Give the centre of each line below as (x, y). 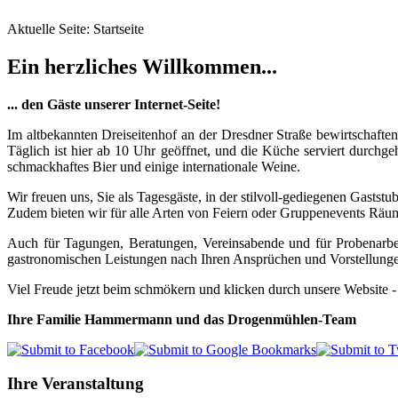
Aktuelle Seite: (50, 28)
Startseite (119, 28)
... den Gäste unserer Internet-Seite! (114, 104)
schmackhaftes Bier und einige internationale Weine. (154, 166)
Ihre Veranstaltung (76, 384)
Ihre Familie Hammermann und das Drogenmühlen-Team (182, 319)
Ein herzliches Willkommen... (142, 66)
